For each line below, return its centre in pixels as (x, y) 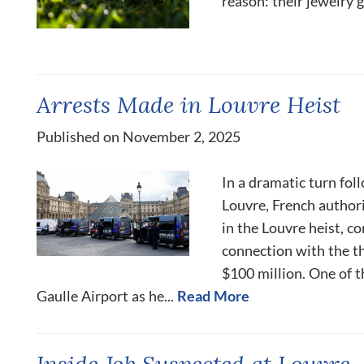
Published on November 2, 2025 (139, 136)
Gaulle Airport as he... (105, 295)
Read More (213, 295)
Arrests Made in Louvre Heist (188, 104)
